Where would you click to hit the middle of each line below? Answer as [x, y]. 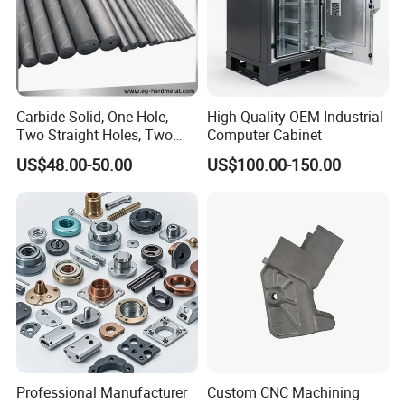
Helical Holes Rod [73, 152]
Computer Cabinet [264, 134]
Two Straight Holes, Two [95, 134]
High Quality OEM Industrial [295, 116]
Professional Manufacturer [102, 393]
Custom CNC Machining [283, 393]
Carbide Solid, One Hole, [93, 116]
